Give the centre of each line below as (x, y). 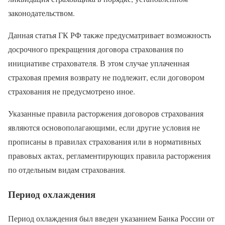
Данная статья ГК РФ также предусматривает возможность (109, 35)
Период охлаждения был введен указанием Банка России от (111, 218)
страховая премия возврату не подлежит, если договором (106, 77)
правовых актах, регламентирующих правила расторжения (109, 155)
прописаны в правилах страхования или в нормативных (105, 141)
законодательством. (41, 13)
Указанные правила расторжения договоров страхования (106, 113)
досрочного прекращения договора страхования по (96, 49)
